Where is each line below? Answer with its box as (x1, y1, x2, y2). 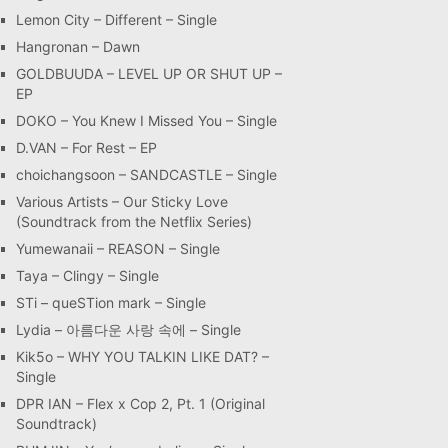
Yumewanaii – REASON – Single (16, 240, 220, 257)
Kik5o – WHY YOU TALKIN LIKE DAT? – (16, 348, 269, 365)
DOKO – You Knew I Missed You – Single (16, 112, 277, 129)
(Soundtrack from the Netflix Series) (16, 213, 252, 230)
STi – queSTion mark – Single (16, 294, 206, 311)
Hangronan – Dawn (16, 38, 140, 55)
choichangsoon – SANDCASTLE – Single (16, 166, 277, 183)
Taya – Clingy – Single (16, 267, 159, 284)
